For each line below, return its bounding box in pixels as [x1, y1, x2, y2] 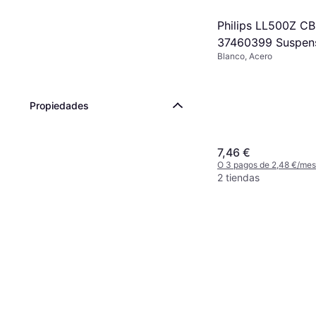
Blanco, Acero [217, 50, 272, 61]
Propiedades [30, 99, 89, 111]
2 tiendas [217, 171, 260, 183]
